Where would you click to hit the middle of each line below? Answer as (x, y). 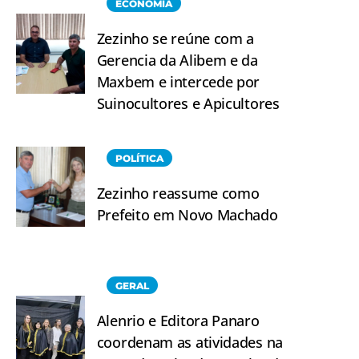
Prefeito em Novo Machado (187, 214)
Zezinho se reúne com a (175, 38)
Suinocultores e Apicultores (188, 103)
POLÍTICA (139, 158)
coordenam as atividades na (190, 342)
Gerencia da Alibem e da (177, 60)
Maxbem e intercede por (178, 81)
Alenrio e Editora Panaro (178, 320)
